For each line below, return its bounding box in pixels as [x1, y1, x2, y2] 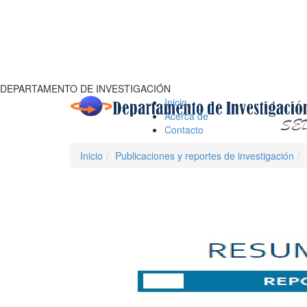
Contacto [164, 123, 204, 136]
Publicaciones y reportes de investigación [115, 149, 294, 162]
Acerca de [164, 109, 208, 123]
